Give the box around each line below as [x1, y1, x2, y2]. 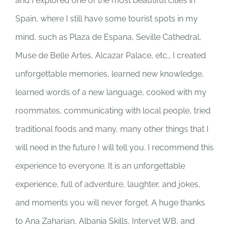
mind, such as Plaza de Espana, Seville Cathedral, [15, 32, 201, 42]
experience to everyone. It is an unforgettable [15, 161, 185, 171]
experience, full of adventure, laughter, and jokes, [15, 179, 200, 190]
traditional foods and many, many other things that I [15, 124, 209, 134]
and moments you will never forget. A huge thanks [15, 198, 205, 208]
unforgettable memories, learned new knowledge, [15, 69, 204, 79]
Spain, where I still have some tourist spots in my [15, 14, 198, 24]
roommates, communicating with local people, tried [15, 106, 211, 116]
